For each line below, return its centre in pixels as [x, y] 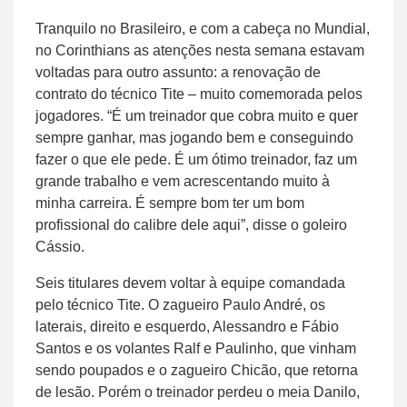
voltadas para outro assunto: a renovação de [178, 72]
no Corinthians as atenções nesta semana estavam [200, 50]
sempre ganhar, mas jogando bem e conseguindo [194, 137]
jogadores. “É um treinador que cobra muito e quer [197, 115]
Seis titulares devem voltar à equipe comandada [190, 283]
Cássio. [60, 246]
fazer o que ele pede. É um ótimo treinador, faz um [196, 159]
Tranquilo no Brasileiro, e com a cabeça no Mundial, [203, 28]
